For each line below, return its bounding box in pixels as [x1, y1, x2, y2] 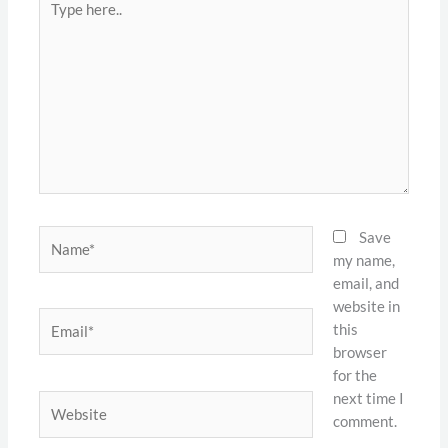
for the [332, 366, 377, 384]
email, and [332, 274, 399, 292]
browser [332, 343, 387, 361]
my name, [332, 251, 395, 269]
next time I [332, 389, 404, 407]
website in [332, 297, 400, 315]
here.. [38, 11, 75, 29]
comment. [332, 412, 397, 430]
